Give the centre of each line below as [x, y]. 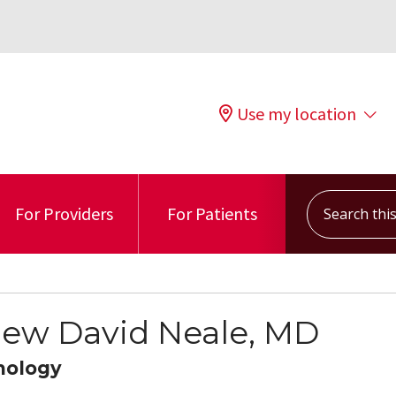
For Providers [65, 213]
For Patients [212, 213]
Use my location [297, 113]
